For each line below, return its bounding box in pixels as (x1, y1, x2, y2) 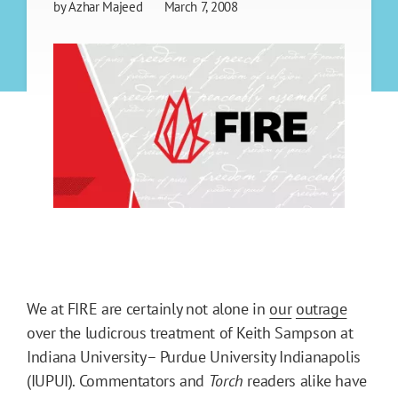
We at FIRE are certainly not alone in (27, 298, 270, 319)
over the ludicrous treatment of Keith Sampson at (27, 322, 354, 343)
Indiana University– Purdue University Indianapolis (27, 346, 362, 367)
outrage (295, 298, 347, 319)
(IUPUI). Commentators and (27, 370, 209, 391)
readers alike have (243, 370, 368, 391)
